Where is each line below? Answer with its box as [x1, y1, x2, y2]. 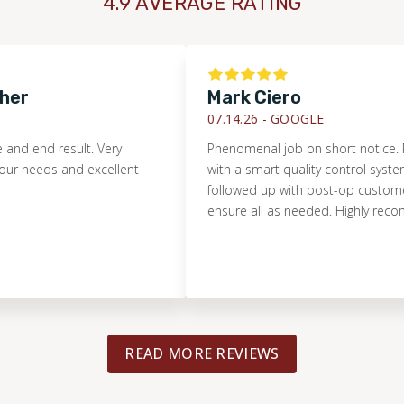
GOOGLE [222, 109, 277, 127]
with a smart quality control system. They [159, 160, 396, 178]
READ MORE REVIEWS [124, 343, 280, 363]
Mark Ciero [159, 86, 253, 108]
